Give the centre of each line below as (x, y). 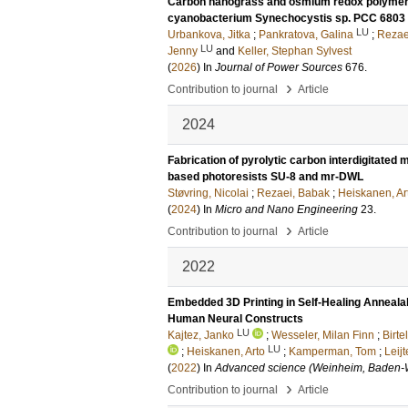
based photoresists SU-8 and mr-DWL (265, 177)
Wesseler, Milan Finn (323, 335)
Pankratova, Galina (306, 35)
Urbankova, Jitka (209, 35)
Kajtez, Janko (201, 335)
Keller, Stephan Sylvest (295, 51)
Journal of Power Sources (279, 67)
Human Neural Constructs (235, 319)
